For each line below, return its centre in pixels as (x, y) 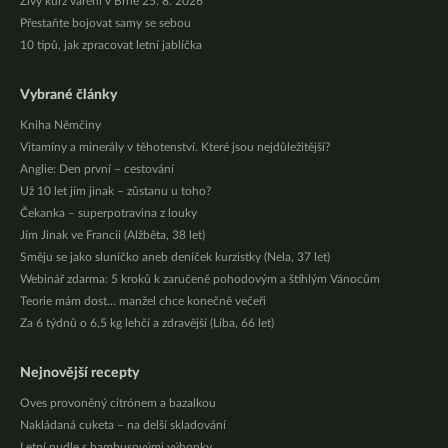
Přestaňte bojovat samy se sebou (105, 23)
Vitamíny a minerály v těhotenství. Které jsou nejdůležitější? (175, 147)
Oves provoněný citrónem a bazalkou (118, 403)
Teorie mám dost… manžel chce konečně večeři (143, 301)
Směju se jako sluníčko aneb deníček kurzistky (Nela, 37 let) (175, 257)
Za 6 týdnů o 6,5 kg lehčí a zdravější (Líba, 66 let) (147, 323)
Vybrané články (68, 95)
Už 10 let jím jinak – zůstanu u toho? (115, 191)
